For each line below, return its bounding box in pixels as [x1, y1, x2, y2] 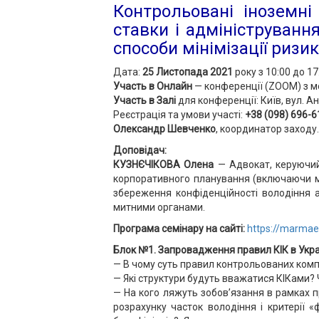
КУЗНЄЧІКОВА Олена [113, 159, 218, 170]
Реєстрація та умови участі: [113, 109, 245, 120]
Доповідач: [113, 145, 167, 156]
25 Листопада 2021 [142, 66, 233, 78]
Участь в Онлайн [113, 80, 194, 92]
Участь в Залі [113, 95, 178, 106]
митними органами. [113, 202, 205, 213]
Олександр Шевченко [113, 123, 216, 135]
